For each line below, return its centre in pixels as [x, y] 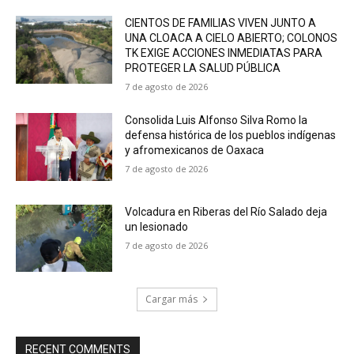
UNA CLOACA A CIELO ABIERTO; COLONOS [232, 38]
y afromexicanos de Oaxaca [195, 150]
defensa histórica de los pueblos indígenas [231, 135]
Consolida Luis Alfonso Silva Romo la [217, 120]
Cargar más [171, 299]
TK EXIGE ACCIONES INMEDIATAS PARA [224, 53]
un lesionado [157, 226]
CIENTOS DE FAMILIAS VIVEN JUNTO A [221, 23]
